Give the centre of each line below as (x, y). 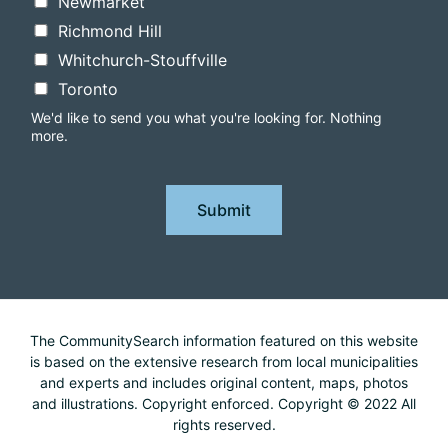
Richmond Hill (110, 31)
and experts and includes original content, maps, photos (224, 383)
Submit (224, 210)
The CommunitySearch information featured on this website (224, 341)
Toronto (88, 89)
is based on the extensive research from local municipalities (224, 362)
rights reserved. (224, 425)
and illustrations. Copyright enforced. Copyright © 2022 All (224, 404)
